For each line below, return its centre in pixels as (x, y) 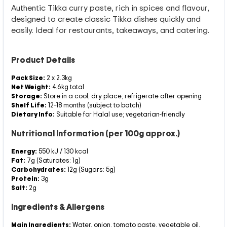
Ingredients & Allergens (58, 207)
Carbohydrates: (39, 169)
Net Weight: (31, 87)
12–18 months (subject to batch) (94, 105)
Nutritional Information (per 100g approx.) (96, 133)
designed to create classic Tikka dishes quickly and (106, 19)
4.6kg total (67, 87)
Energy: (24, 151)
